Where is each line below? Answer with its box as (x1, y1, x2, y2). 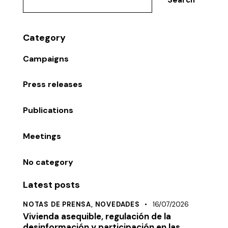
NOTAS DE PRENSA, (23, 200, 95, 209)
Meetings (23, 131, 61, 142)
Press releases (23, 79, 82, 90)
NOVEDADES (95, 200, 140, 209)
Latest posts (23, 179, 80, 191)
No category (23, 157, 73, 168)
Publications (23, 105, 73, 116)
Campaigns (23, 53, 69, 64)
